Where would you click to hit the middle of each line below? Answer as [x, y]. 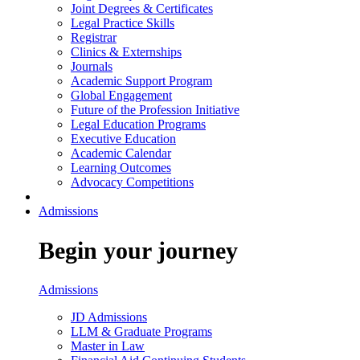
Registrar [94, 37]
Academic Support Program [141, 80]
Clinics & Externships [126, 51]
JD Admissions [109, 317]
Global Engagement [121, 95]
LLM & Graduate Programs [141, 331]
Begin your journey [138, 250]
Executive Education [123, 138]
